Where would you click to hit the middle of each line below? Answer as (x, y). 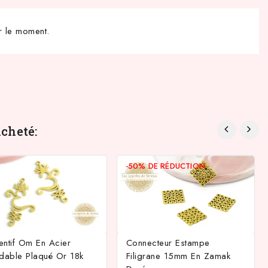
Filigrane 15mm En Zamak (178, 256)
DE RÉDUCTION (177, 166)
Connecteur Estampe (168, 243)
